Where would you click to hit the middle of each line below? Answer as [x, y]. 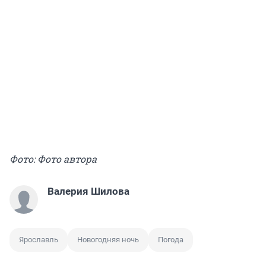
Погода [171, 239]
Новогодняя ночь [108, 239]
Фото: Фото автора [53, 159]
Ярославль [39, 239]
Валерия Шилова [88, 191]
